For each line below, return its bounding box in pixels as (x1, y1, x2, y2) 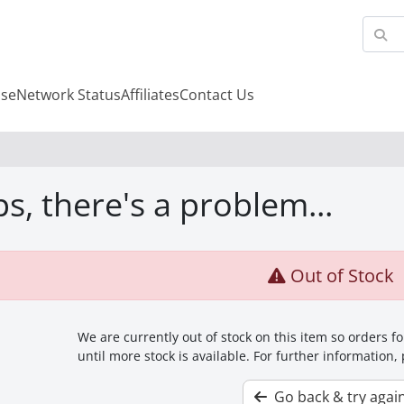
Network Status (15, 85, 121, 105)
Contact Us (179, 85, 254, 105)
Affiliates (120, 85, 179, 105)
